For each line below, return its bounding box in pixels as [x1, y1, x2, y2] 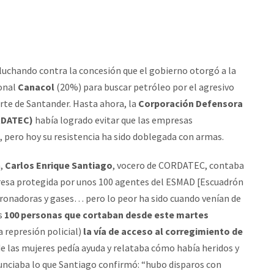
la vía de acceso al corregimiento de [81, 225, 243, 237]
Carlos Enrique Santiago [5, 159, 113, 171]
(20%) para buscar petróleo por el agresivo [54, 81, 234, 93]
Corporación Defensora [136, 97, 243, 109]
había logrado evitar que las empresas [33, 114, 193, 126]
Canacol [16, 81, 54, 93]
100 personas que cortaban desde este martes [4, 209, 209, 221]
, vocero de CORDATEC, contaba [113, 159, 244, 171]
